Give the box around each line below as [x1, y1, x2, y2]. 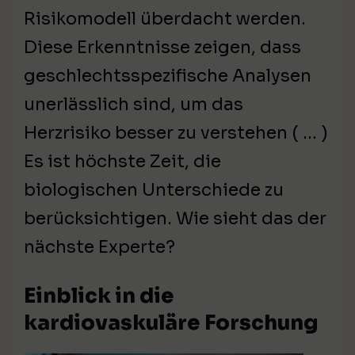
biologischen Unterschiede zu [24, 179, 284, 201]
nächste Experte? [24, 236, 175, 258]
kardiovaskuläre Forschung [24, 310, 319, 337]
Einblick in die [24, 283, 174, 310]
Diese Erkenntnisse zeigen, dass [24, 36, 301, 59]
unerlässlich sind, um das [24, 94, 243, 116]
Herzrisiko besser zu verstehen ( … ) [24, 122, 328, 144]
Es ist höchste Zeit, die [24, 151, 221, 173]
